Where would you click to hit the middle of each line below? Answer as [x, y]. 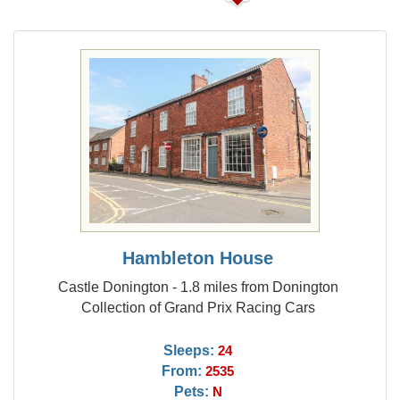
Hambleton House [198, 258]
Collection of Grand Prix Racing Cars [198, 307]
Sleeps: [189, 350]
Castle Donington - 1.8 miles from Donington [198, 287]
